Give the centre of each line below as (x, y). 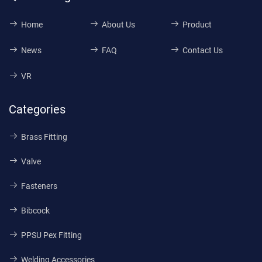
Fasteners (39, 186)
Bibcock (35, 211)
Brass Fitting (44, 137)
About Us (118, 25)
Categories (37, 110)
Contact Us (202, 51)
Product (197, 25)
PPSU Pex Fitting (51, 235)
